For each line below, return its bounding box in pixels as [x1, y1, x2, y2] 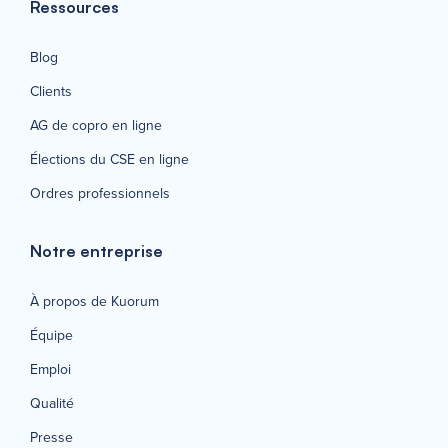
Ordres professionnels [30, 182, 170, 204]
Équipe [30, 324, 73, 346]
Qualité [30, 392, 74, 414]
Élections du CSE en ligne [30, 148, 189, 170]
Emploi [30, 358, 71, 380]
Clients [30, 80, 72, 102]
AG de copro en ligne [30, 114, 162, 136]
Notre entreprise [30, 240, 163, 261]
